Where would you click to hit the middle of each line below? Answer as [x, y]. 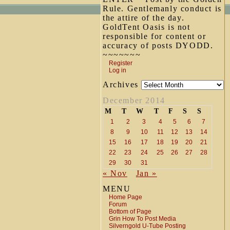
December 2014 [134, 100]
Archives [122, 84]
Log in [118, 70]
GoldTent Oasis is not [147, 27]
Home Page [126, 197]
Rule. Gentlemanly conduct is [162, 8]
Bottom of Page [130, 212]
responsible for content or [155, 36]
